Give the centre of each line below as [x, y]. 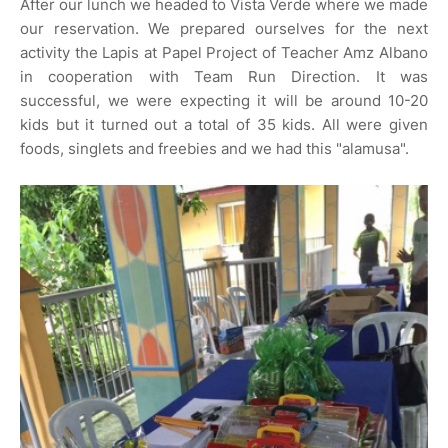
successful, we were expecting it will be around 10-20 [224, 101]
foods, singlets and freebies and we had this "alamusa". [216, 149]
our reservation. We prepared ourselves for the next [224, 29]
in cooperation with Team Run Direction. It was [224, 77]
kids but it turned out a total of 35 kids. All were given [224, 125]
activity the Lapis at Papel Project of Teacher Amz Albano [224, 53]
